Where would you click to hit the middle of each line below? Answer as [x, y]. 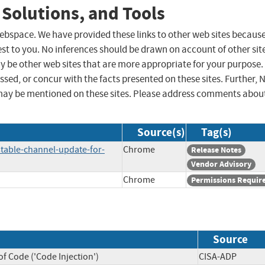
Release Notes [216, 150]
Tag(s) [216, 132]
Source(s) [161, 132]
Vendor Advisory [221, 164]
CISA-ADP [226, 256]
